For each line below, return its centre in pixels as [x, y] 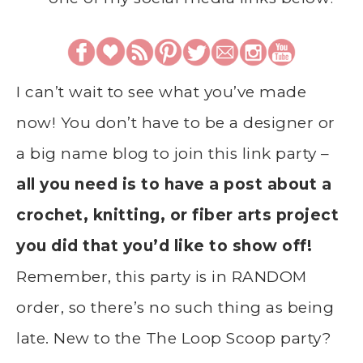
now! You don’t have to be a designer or [176, 123]
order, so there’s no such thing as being [175, 308]
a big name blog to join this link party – [173, 154]
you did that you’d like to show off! [164, 246]
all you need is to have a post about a [174, 185]
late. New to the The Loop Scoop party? [174, 339]
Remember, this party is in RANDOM [162, 277]
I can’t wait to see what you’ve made [161, 92]
